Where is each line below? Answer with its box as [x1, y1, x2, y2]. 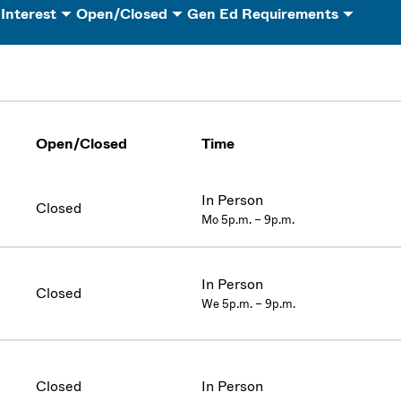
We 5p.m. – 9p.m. [201, 295, 295, 313]
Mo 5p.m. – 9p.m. [201, 211, 294, 229]
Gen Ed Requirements [187, 4, 338, 25]
